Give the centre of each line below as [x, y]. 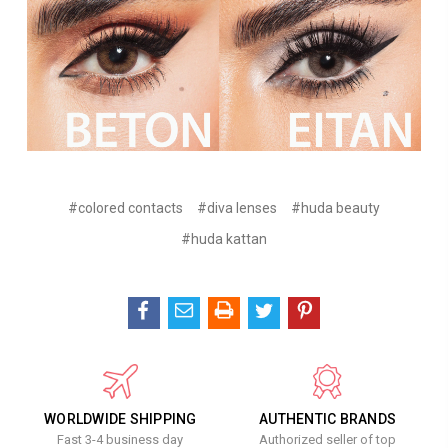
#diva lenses [236, 207]
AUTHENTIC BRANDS [328, 418]
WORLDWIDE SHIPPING [120, 418]
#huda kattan [223, 238]
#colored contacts [125, 207]
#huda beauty [335, 207]
